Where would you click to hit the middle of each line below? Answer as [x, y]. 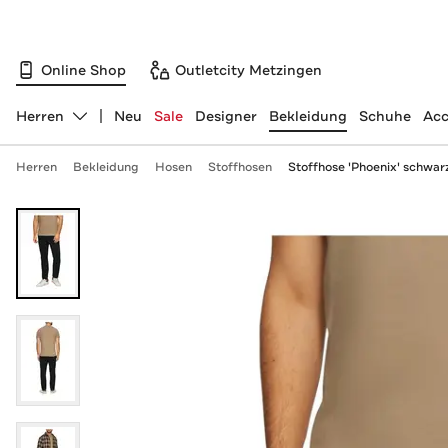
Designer [225, 116]
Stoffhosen [239, 167]
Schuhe [384, 116]
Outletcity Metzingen [248, 69]
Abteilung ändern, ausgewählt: [121, 124]
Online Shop [83, 69]
